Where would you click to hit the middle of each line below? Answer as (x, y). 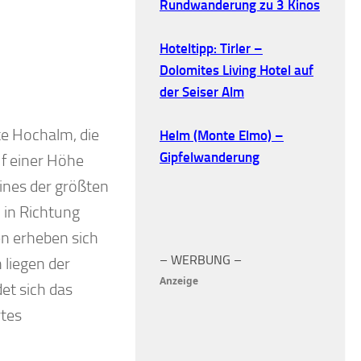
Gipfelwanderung (210, 157)
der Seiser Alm (202, 91)
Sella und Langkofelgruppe (108, 127)
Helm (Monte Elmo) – (222, 135)
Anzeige (179, 280)
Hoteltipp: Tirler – (211, 48)
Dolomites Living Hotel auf (237, 70)
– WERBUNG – (201, 259)
